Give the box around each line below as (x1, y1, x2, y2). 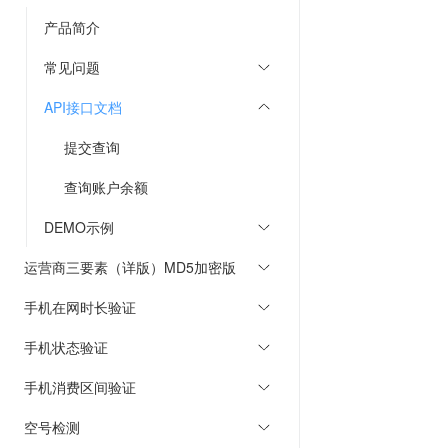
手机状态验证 (24, 337, 108, 357)
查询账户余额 (64, 177, 148, 197)
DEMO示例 (44, 217, 114, 237)
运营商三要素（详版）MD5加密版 (24, 257, 236, 277)
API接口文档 (44, 97, 122, 117)
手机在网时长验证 (24, 297, 136, 317)
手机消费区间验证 (24, 377, 136, 397)
